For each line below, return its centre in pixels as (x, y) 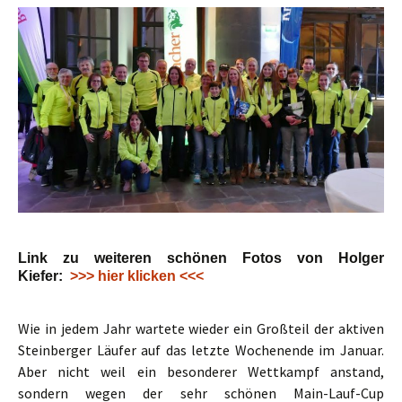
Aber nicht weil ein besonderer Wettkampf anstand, (201, 372)
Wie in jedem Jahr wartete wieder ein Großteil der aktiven (201, 329)
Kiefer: (40, 276)
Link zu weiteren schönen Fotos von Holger (201, 258)
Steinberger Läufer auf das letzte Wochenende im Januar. (201, 350)
